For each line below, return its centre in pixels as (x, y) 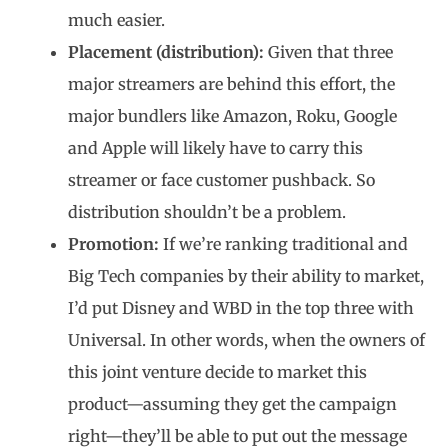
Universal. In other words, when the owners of (246, 340)
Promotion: (115, 244)
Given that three (330, 52)
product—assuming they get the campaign (232, 404)
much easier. (116, 20)
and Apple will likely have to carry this (215, 148)
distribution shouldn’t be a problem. (207, 212)
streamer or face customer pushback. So (221, 180)
